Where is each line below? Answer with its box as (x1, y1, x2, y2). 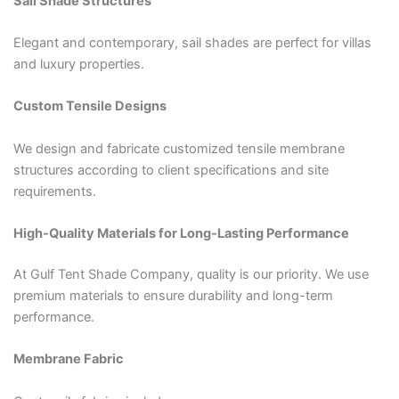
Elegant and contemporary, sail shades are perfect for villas (12, 34, 371, 51)
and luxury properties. (12, 55, 144, 72)
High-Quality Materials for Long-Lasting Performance (12, 224, 349, 241)
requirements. (12, 183, 96, 199)
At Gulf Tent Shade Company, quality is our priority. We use (12, 265, 369, 282)
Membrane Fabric (12, 351, 124, 368)
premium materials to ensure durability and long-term (12, 287, 333, 304)
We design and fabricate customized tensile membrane (12, 140, 345, 157)
